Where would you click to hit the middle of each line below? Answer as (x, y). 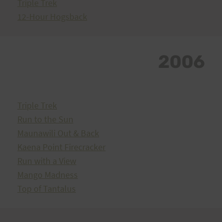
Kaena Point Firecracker (61, 147)
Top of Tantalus (47, 189)
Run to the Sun (45, 119)
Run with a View (47, 161)
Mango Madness (48, 175)
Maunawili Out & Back (58, 133)
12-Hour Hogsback (52, 17)
